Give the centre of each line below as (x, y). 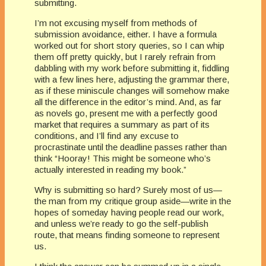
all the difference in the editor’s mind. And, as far (128, 102)
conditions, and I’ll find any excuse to (107, 135)
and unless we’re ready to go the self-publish (121, 223)
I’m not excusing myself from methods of (116, 23)
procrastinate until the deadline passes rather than (131, 147)
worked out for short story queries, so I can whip (129, 45)
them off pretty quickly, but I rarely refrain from (125, 56)
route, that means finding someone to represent (127, 235)
